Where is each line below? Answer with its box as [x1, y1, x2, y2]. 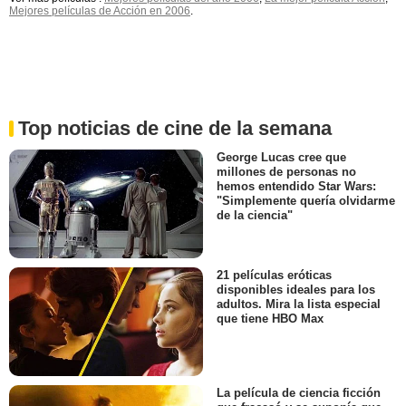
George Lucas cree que [217, 150, 346, 164]
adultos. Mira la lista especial [217, 297, 381, 312]
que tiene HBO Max [217, 312, 324, 326]
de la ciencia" [217, 208, 293, 222]
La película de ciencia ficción [217, 386, 381, 401]
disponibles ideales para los [217, 283, 375, 297]
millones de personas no [217, 164, 356, 179]
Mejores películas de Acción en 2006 [9, 4, 190, 17]
